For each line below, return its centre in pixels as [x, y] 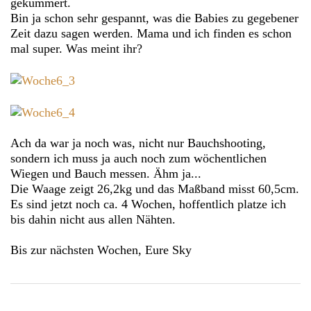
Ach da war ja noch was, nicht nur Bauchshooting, [138, 143]
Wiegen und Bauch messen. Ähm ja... [106, 173]
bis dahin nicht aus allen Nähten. [93, 219]
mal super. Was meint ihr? [76, 49]
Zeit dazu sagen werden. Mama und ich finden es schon [151, 34]
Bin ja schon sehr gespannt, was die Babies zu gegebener [154, 18]
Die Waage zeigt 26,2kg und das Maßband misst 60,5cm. [155, 188]
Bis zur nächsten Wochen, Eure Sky [101, 250]
